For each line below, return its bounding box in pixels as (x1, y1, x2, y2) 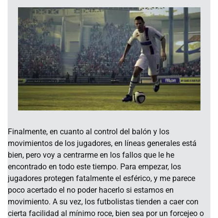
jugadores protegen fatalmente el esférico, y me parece (8, 173, 195, 183)
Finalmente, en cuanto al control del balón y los (8, 127, 169, 136)
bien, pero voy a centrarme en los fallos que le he (8, 150, 174, 160)
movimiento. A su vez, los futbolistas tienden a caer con (8, 197, 199, 206)
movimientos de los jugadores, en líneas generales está (8, 138, 197, 148)
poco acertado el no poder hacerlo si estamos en (8, 185, 174, 195)
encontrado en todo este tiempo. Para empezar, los (8, 162, 181, 171)
